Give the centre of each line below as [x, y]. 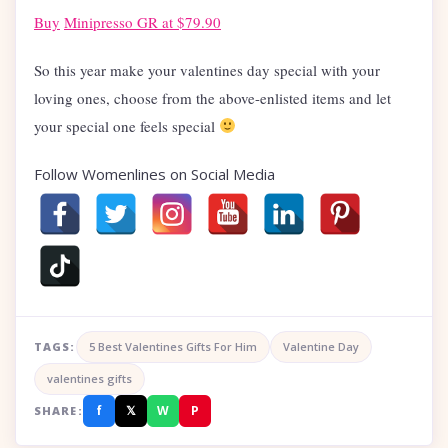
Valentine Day [320, 346]
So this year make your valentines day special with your [207, 69]
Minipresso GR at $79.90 [142, 21]
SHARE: [58, 410]
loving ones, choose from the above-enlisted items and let [212, 97]
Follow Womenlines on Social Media [154, 173]
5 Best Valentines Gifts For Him [172, 346]
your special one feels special [126, 125]
